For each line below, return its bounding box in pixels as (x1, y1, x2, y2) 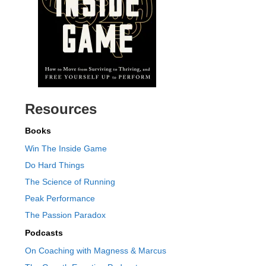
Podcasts (24, 227, 63, 237)
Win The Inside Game (24, 143, 107, 153)
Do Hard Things (24, 160, 84, 170)
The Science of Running (24, 176, 115, 186)
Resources (24, 100, 97, 117)
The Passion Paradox (24, 210, 106, 220)
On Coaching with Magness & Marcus (24, 245, 166, 255)
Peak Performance (24, 193, 95, 203)
